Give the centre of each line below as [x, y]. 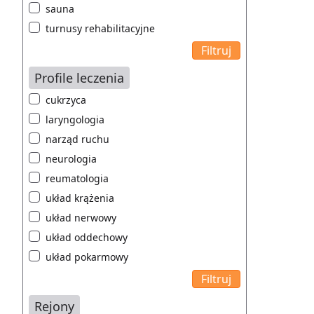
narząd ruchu [77, 139]
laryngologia [75, 120]
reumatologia [77, 179]
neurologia [71, 159]
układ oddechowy [87, 238]
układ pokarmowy [87, 257]
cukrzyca [66, 100]
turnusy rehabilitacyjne [100, 29]
